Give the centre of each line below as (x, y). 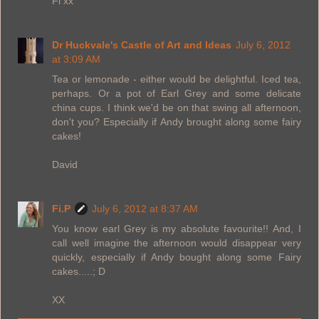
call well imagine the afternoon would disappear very (177, 242)
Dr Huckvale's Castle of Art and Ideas (142, 45)
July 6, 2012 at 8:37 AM (145, 208)
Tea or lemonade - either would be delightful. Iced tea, (177, 79)
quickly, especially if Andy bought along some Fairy (177, 257)
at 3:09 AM (77, 59)
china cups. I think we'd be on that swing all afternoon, (177, 107)
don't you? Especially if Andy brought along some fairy (177, 121)
